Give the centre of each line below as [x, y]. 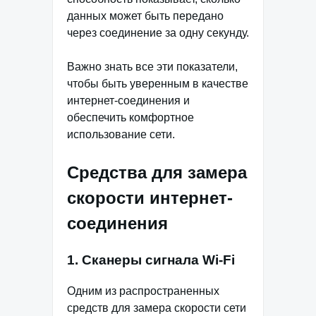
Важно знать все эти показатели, [152, 66]
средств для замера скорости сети [157, 308]
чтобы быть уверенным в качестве [158, 83]
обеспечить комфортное [130, 117]
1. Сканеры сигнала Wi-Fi [151, 260]
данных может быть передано [145, 16]
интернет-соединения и [128, 100]
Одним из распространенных [143, 291]
